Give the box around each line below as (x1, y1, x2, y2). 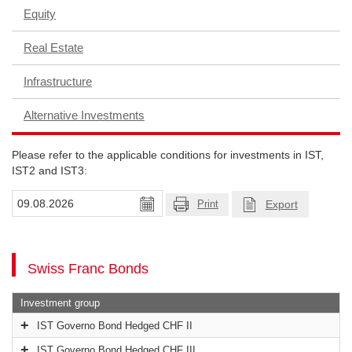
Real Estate (24, 41, 83, 54)
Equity (24, 7, 56, 20)
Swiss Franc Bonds (27, 261, 148, 277)
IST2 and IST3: (12, 164, 87, 177)
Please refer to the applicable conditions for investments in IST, (12, 148, 324, 161)
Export (265, 198, 298, 211)
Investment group (20, 297, 100, 310)
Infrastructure (24, 75, 92, 88)
